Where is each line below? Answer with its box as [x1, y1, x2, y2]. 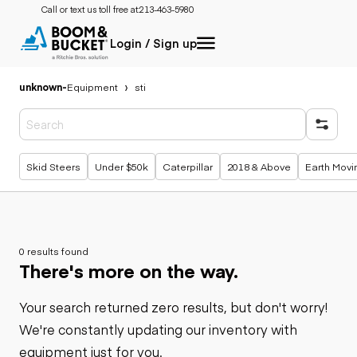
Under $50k [95, 159, 148, 173]
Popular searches [39, 151, 121, 164]
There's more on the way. [19, 257, 238, 283]
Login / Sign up [110, 35, 197, 51]
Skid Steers [26, 159, 80, 173]
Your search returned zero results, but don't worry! [19, 298, 328, 316]
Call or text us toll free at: [41, 3, 139, 15]
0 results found [19, 244, 88, 257]
